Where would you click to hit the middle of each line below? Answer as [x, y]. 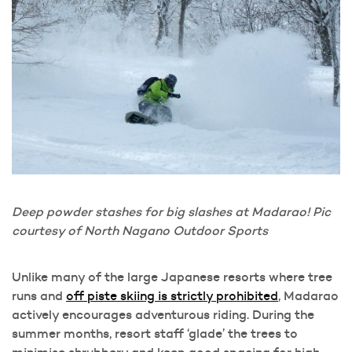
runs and [39, 295]
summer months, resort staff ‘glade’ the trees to [155, 333]
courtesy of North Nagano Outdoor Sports [140, 230]
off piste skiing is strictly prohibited [172, 295]
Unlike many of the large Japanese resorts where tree [172, 276]
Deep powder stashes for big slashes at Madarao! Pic [171, 211]
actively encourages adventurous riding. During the [163, 314]
